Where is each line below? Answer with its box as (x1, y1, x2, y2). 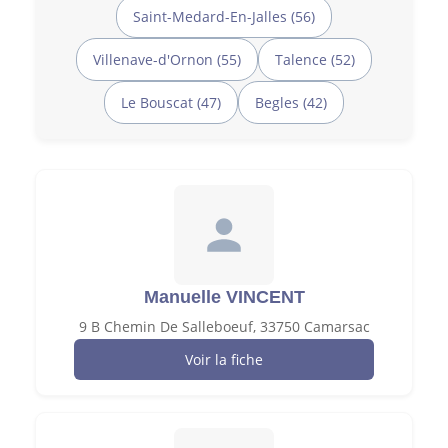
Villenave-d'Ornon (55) (93, 49, 241, 69)
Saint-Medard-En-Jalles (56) (133, 6, 315, 26)
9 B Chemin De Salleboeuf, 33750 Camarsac (78, 316, 370, 336)
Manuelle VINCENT (143, 286, 305, 307)
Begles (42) (255, 92, 327, 112)
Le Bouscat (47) (121, 92, 221, 112)
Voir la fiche (185, 349, 263, 369)
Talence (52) (275, 49, 355, 69)
